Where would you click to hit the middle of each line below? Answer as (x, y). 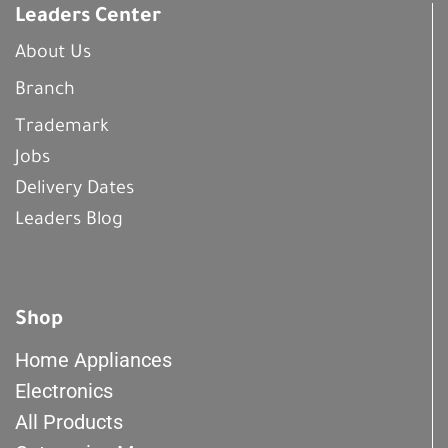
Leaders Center (88, 17)
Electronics (64, 391)
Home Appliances (93, 360)
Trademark (62, 127)
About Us (53, 53)
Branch (45, 90)
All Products (69, 422)
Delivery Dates (74, 189)
